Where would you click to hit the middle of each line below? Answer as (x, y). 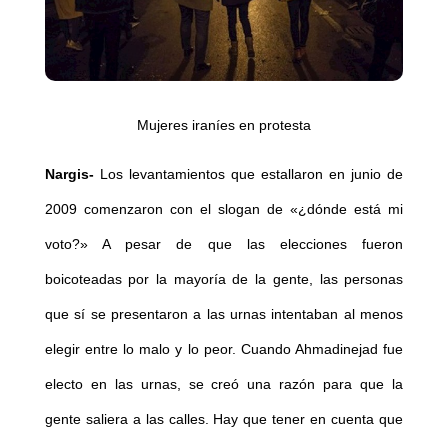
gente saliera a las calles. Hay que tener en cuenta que (224, 419)
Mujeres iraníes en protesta (223, 125)
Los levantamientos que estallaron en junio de (248, 174)
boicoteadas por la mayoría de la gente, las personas (224, 279)
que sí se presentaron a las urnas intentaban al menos (224, 314)
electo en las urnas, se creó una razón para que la (224, 384)
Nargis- (69, 174)
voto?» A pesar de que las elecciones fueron (224, 244)
